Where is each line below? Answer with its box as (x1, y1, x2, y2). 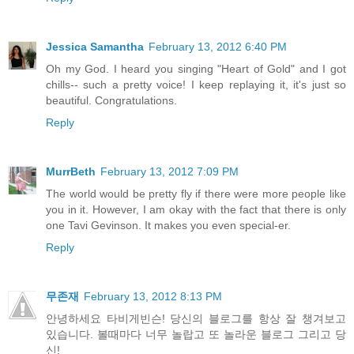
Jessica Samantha (46, 40, 144, 53)
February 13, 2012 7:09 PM (100, 164, 239, 178)
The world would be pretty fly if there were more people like (46, 186, 346, 200)
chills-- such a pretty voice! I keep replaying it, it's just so (46, 77, 346, 91)
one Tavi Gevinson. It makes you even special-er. (46, 218, 291, 232)
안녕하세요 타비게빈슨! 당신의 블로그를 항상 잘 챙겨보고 (46, 311, 346, 325)
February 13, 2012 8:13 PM (84, 289, 222, 303)
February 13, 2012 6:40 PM (149, 40, 287, 53)
